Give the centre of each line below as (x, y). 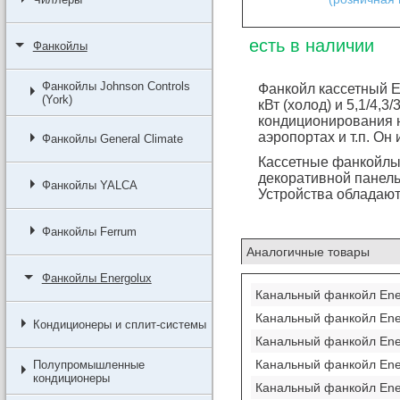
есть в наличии (311, 46)
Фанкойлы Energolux (96, 278)
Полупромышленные (88, 365)
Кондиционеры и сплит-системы (119, 325)
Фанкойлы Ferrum (89, 232)
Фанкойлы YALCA (89, 185)
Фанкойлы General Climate (112, 139)
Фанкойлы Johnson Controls (116, 86)
